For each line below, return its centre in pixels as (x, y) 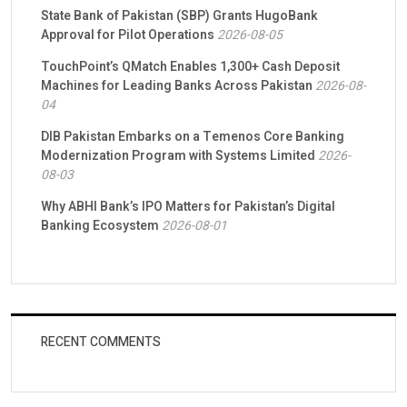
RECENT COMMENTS (101, 342)
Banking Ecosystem (100, 225)
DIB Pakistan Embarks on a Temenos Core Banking (193, 136)
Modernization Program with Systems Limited (178, 155)
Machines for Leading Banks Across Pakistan (177, 85)
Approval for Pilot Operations (128, 35)
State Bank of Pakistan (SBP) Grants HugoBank (179, 15)
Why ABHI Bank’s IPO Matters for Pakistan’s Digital (188, 206)
